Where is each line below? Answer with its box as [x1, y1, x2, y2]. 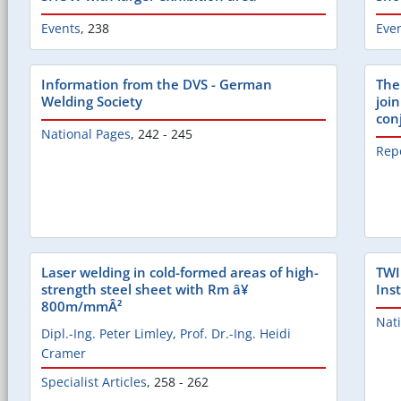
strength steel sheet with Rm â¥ [41, 280, 249, 299]
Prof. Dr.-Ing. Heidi [180, 325, 291, 343]
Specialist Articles [41, 373, 147, 391]
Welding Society [41, 92, 142, 111]
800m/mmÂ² [41, 297, 122, 316]
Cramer [41, 345, 86, 363]
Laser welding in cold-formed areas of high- [41, 263, 319, 282]
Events [41, 20, 81, 38]
